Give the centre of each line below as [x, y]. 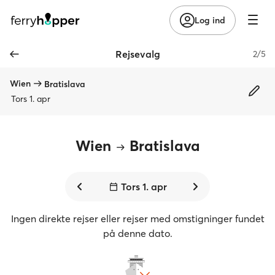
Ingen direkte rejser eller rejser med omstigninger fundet [137, 219]
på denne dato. [137, 233]
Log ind [210, 20]
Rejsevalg [137, 54]
